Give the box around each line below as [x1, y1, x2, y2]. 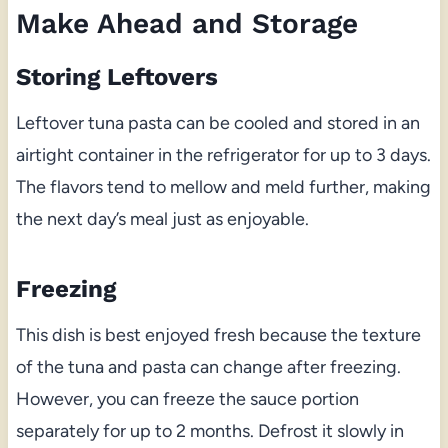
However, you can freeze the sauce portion [15, 387, 359, 410]
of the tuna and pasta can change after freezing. [15, 355, 401, 378]
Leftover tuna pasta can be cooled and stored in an [15, 111, 420, 134]
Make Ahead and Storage [15, 6, 358, 40]
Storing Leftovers [15, 62, 218, 91]
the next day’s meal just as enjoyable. [15, 207, 309, 230]
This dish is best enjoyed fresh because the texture [15, 323, 421, 346]
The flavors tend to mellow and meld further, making [15, 175, 431, 198]
